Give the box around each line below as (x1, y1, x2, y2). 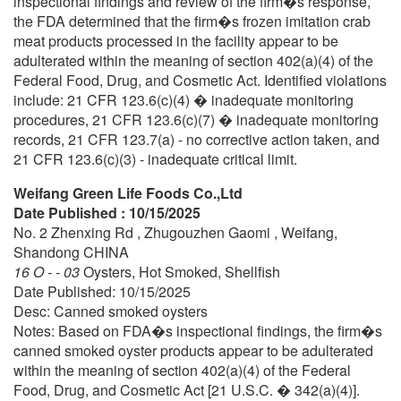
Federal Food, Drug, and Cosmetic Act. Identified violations (13, 69, 387, 90)
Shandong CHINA (13, 241, 129, 262)
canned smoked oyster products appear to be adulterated (13, 339, 373, 361)
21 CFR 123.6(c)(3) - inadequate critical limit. (13, 148, 297, 169)
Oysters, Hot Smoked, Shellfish (83, 260, 280, 282)
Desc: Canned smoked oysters (13, 300, 208, 321)
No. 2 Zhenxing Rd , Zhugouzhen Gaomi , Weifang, (13, 221, 337, 243)
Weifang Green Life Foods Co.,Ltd (13, 182, 243, 203)
